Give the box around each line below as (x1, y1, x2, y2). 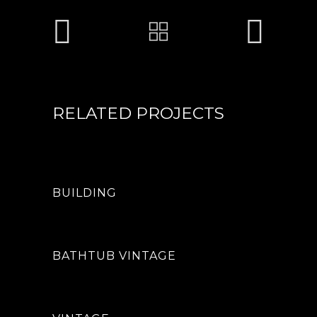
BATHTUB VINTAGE (52, 249, 176, 263)
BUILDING (52, 186, 117, 200)
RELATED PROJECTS (52, 103, 224, 123)
